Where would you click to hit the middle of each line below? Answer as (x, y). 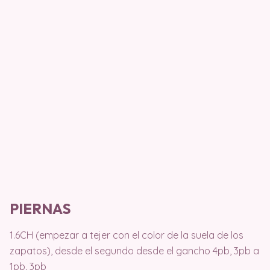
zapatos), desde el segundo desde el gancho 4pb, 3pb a (134, 251)
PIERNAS (40, 209)
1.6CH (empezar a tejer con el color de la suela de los (127, 235)
